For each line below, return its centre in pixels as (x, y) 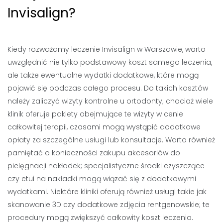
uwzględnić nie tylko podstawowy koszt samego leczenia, (110, 62)
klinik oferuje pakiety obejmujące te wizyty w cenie (95, 114)
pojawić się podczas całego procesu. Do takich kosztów (108, 88)
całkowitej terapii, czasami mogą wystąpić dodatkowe (104, 127)
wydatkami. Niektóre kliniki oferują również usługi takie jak (107, 191)
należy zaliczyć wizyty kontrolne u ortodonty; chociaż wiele (110, 101)
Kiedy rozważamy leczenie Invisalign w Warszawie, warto (107, 49)
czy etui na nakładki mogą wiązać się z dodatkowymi (102, 178)
